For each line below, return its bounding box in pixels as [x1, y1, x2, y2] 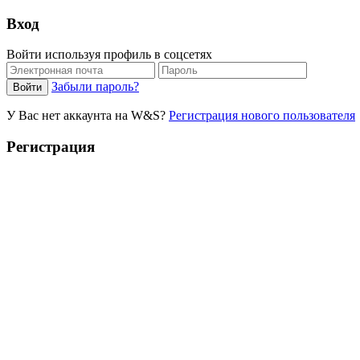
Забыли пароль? [51, 80, 139, 94]
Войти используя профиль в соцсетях [6, 47, 215, 62]
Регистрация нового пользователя [169, 108, 355, 123]
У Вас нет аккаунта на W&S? [6, 108, 169, 123]
